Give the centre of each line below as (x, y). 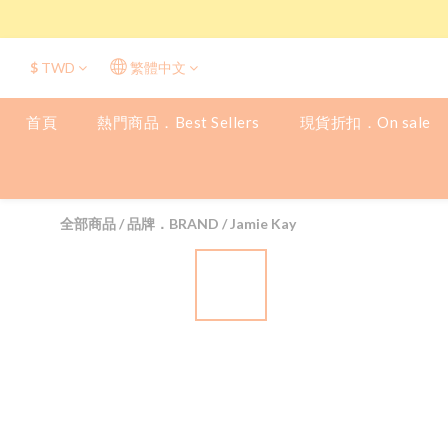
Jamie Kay (263, 223)
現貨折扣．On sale (365, 122)
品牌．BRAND (173, 223)
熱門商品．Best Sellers (178, 122)
